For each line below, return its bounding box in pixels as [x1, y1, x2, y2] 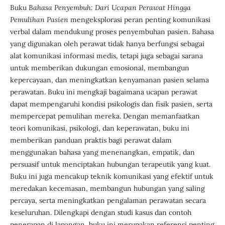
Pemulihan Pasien [10, 15, 68, 24]
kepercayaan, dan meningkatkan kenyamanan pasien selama [10, 75, 209, 84]
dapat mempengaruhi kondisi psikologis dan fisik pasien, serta [10, 99, 212, 108]
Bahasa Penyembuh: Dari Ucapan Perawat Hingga [28, 3, 191, 12]
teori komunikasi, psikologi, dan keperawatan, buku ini [10, 123, 189, 133]
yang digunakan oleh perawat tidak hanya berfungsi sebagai [10, 39, 204, 48]
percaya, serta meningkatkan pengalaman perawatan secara [10, 195, 206, 205]
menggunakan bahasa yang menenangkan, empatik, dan [10, 147, 195, 157]
